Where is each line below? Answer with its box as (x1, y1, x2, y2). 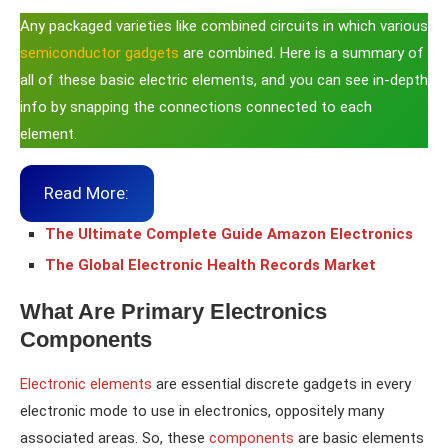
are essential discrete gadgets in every (152, 374, 411, 393)
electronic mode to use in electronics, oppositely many (20, 401, 384, 420)
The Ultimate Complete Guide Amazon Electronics (45, 224, 413, 243)
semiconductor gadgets (20, 44, 179, 62)
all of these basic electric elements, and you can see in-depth (20, 71, 428, 89)
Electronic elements (20, 374, 152, 393)
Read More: (44, 183, 130, 204)
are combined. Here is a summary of (179, 44, 424, 62)
